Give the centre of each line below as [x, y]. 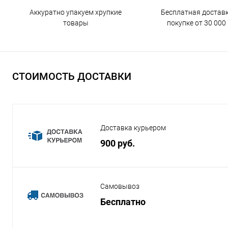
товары [76, 23]
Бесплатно [123, 202]
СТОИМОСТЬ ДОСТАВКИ [72, 76]
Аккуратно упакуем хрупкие [76, 12]
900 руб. [118, 143]
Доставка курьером [133, 128]
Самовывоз [120, 186]
